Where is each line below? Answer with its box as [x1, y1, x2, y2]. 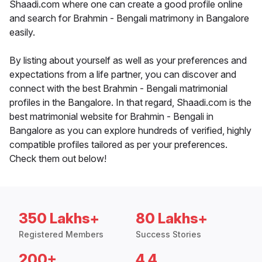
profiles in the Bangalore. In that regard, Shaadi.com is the [9, 96, 251, 109]
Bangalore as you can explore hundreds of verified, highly [9, 125, 251, 137]
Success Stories [136, 229, 201, 240]
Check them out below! [9, 153, 106, 165]
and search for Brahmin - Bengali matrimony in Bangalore [9, 12, 249, 25]
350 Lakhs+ [19, 210, 99, 227]
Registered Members [19, 229, 104, 240]
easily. [9, 26, 35, 39]
